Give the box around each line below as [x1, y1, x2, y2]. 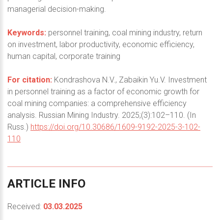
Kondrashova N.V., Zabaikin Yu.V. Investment [52, 75, 207, 84]
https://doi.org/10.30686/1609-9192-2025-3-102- [30, 122, 200, 132]
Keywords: [7, 27, 46, 37]
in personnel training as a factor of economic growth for [7, 86, 199, 96]
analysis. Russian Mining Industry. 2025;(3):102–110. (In [7, 110, 196, 120]
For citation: [7, 75, 52, 84]
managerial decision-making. [7, 4, 106, 14]
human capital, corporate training [7, 51, 120, 61]
